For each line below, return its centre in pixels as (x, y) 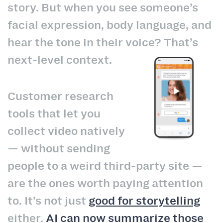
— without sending (59, 148)
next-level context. (60, 60)
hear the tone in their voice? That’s (103, 43)
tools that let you (54, 113)
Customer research (60, 96)
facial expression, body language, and (110, 25)
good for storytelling (144, 200)
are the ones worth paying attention (105, 183)
